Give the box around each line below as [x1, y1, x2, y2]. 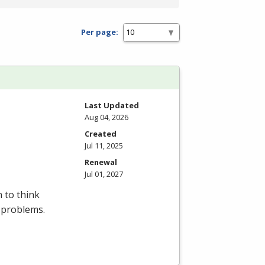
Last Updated [85, 99, 139, 111]
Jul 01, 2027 [85, 168, 123, 179]
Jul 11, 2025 [85, 140, 123, 151]
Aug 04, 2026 [85, 111, 128, 122]
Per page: [81, 27, 118, 38]
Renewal [85, 156, 117, 167]
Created [85, 128, 117, 139]
